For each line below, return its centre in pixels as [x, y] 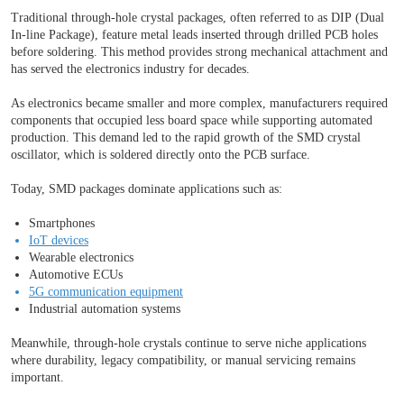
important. [37, 378]
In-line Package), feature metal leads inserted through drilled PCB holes [194, 35]
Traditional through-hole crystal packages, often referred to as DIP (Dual [197, 18]
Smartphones [62, 224]
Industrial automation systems [105, 309]
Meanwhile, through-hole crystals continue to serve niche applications [188, 344]
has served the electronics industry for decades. [130, 69]
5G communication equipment [106, 292]
